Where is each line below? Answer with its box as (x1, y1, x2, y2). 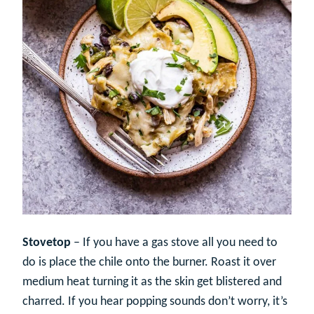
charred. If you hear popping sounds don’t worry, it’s (22, 294, 287, 308)
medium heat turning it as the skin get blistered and (22, 275, 282, 289)
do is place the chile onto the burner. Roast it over (22, 255, 276, 269)
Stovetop (22, 235, 71, 250)
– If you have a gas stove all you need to (71, 235, 278, 250)
